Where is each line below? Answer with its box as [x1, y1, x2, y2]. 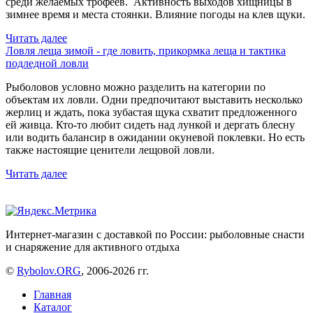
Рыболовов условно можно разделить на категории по [6, 80, 265, 93]
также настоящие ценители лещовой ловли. [6, 143, 214, 156]
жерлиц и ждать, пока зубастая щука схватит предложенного [6, 105, 297, 118]
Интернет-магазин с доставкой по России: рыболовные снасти [6, 228, 305, 240]
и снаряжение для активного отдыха [6, 240, 180, 253]
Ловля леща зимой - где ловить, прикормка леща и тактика [6, 44, 286, 57]
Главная [34, 288, 71, 300]
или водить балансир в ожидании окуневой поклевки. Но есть [6, 131, 305, 143]
